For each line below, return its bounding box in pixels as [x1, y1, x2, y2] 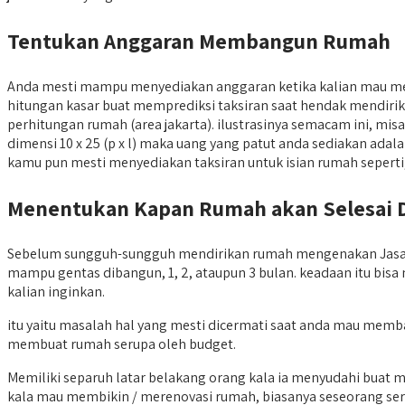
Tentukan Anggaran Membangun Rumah [7, 25, 391, 55]
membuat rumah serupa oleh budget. [7, 334, 236, 353]
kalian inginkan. [7, 281, 105, 301]
